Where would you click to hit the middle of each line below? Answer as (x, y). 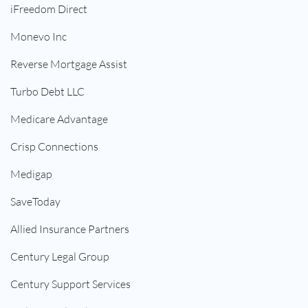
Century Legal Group (60, 257)
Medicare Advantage (59, 119)
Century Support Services (70, 284)
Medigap (31, 174)
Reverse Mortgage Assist (69, 64)
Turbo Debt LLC (47, 92)
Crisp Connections (54, 147)
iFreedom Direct (49, 9)
